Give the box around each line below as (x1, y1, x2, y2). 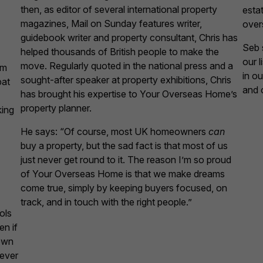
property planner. (20, 102, 92, 114)
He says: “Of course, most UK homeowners (20, 125, 208, 137)
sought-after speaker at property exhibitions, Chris (20, 73, 231, 86)
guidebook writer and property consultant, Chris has (20, 31, 238, 43)
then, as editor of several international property (20, 3, 217, 15)
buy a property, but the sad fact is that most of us (20, 139, 228, 151)
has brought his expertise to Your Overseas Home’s (20, 87, 237, 100)
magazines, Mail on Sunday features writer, (20, 17, 202, 29)
